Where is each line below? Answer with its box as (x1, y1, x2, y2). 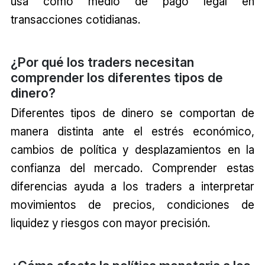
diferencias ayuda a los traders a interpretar (10, 179, 255, 193)
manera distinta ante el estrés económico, (10, 124, 255, 138)
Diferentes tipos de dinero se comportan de (10, 105, 255, 120)
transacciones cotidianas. (10, 12, 140, 27)
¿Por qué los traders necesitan (10, 54, 194, 70)
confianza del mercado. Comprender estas (10, 160, 255, 175)
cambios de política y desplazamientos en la (10, 142, 255, 157)
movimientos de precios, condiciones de (10, 197, 255, 212)
